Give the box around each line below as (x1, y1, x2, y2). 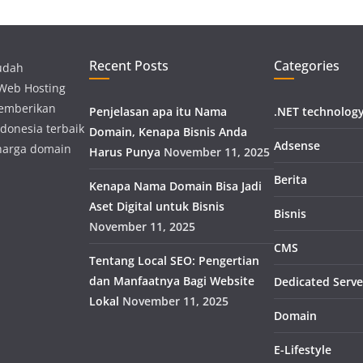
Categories (274, 57, 340, 75)
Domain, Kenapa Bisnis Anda (89, 124, 247, 140)
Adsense (274, 138, 320, 154)
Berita (274, 172, 307, 188)
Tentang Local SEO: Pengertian (89, 253, 259, 269)
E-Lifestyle (274, 342, 331, 358)
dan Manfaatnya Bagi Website (89, 273, 254, 289)
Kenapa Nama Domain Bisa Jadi (89, 178, 262, 194)
